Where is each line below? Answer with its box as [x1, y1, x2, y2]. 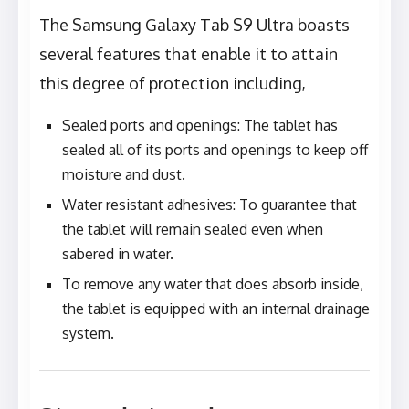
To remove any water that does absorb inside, [62, 275, 363, 294]
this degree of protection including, [39, 73, 306, 94]
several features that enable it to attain [39, 44, 338, 65]
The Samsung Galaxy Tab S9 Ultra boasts [39, 15, 350, 36]
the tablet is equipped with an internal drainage [62, 299, 370, 319]
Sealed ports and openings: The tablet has [62, 116, 338, 135]
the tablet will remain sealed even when [62, 220, 323, 239]
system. [62, 324, 118, 343]
